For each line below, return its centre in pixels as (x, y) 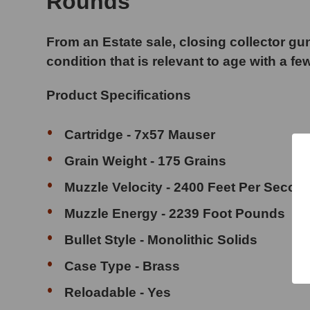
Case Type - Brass (122, 266)
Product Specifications (119, 95)
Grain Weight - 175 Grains (146, 161)
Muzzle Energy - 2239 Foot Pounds (175, 213)
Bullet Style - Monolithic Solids (163, 239)
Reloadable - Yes (118, 292)
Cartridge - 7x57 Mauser (140, 134)
